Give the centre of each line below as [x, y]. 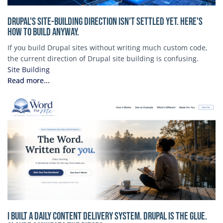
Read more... [29, 80]
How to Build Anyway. [43, 32]
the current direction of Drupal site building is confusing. [103, 58]
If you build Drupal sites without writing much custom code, [108, 47]
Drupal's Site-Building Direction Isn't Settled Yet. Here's [105, 21]
